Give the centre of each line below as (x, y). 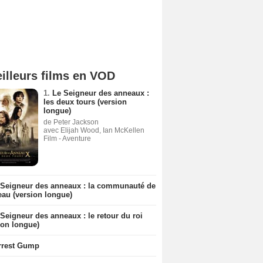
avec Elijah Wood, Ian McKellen (94, 130)
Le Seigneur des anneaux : (101, 93)
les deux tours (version (85, 102)
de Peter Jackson (71, 122)
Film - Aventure (67, 139)
